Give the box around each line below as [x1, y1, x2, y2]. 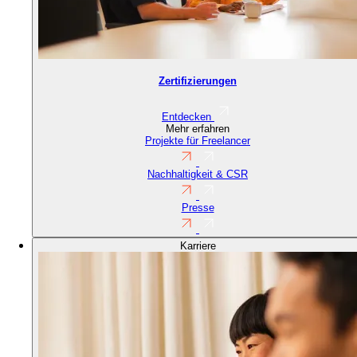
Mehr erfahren [166, 122, 229, 135]
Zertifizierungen [159, 75, 237, 88]
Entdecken [162, 110, 211, 123]
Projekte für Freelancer [145, 134, 250, 147]
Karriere [179, 239, 216, 252]
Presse [181, 201, 214, 214]
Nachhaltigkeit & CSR [147, 167, 248, 180]
